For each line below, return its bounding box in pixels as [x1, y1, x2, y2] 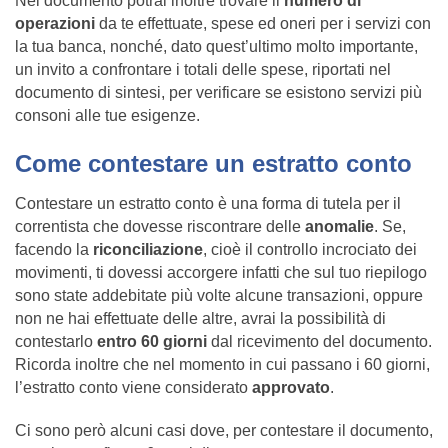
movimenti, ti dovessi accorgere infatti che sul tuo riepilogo [15, 264, 427, 282]
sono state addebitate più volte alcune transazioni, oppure [15, 287, 423, 305]
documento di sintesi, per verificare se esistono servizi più [15, 84, 422, 102]
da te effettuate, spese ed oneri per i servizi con [95, 15, 431, 33]
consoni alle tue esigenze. [15, 107, 200, 125]
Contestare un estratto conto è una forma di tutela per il [15, 195, 401, 213]
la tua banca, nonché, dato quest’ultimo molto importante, [15, 38, 418, 56]
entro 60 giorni [97, 333, 207, 351]
